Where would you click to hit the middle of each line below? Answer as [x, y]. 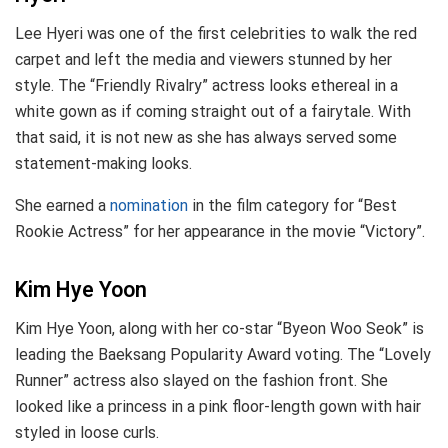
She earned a [62, 205]
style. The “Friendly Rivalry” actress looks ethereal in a [206, 85]
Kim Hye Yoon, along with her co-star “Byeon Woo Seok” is [219, 328]
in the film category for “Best [294, 205]
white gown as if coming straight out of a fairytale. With [213, 111]
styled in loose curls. [87, 432]
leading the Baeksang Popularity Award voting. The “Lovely [223, 354]
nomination [151, 205]
